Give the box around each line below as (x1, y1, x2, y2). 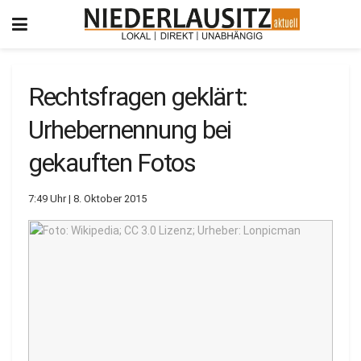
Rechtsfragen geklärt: (28, 81, 248, 112)
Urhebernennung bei (28, 114, 231, 145)
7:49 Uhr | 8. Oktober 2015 (28, 192, 147, 205)
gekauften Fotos (28, 147, 196, 178)
